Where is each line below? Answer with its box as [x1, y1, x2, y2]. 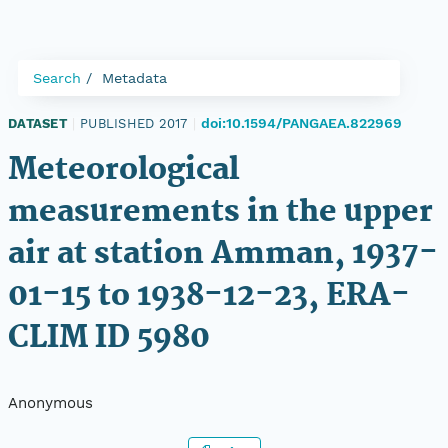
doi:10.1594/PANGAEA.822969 [201, 115, 402, 131]
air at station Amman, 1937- [8, 230, 438, 279]
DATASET [8, 115, 67, 131]
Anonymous [8, 394, 93, 413]
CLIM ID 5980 [8, 314, 210, 363]
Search [33, 70, 81, 86]
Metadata [102, 70, 167, 86]
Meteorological [8, 146, 239, 195]
